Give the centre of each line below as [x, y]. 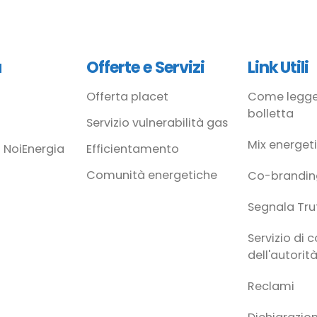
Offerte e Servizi [145, 67]
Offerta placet [127, 96]
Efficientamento [133, 149]
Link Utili [278, 67]
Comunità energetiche [152, 175]
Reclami [271, 286]
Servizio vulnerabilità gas [157, 122]
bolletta [271, 113]
